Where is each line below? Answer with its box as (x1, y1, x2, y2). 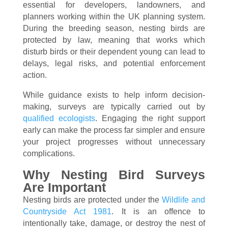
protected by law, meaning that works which (22, 36, 206, 44)
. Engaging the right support (95, 114, 206, 123)
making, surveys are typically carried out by (22, 102, 206, 111)
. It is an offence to (111, 207, 206, 216)
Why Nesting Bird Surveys (22, 167, 206, 182)
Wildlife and (162, 195, 206, 204)
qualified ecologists (22, 114, 96, 123)
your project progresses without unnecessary (22, 137, 206, 146)
